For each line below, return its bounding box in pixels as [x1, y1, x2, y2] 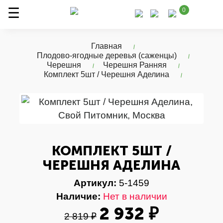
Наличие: [56, 191, 101, 202]
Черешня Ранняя [103, 61, 167, 69]
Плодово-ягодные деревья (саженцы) [36, 51, 177, 60]
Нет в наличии [103, 191, 167, 202]
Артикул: [74, 178, 116, 188]
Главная [91, 42, 122, 50]
